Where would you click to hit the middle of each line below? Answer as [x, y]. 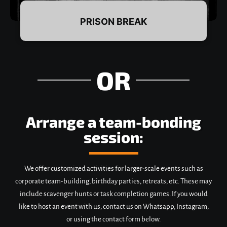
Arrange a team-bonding [113, 121]
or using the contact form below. [113, 219]
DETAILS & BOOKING [113, 107]
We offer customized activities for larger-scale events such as [113, 168]
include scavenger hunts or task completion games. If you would [113, 194]
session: [113, 137]
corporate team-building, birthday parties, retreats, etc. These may [113, 181]
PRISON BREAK [113, 21]
